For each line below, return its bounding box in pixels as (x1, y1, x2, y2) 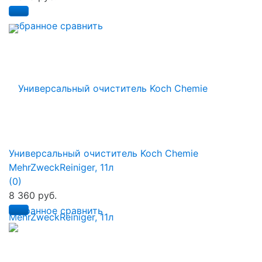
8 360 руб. (9, 189, 57, 201)
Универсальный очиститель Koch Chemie (9, 147, 198, 159)
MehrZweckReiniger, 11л (9, 161, 113, 173)
